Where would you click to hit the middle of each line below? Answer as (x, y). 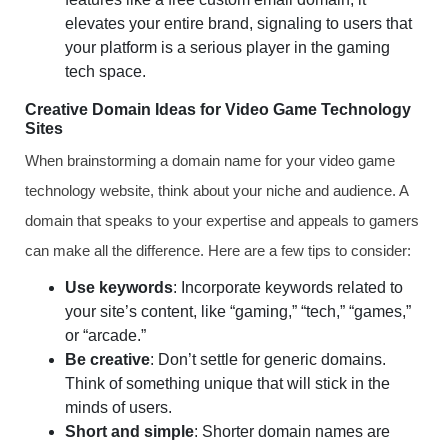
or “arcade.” (105, 335)
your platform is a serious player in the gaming (227, 47)
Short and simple (129, 431)
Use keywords (119, 287)
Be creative (107, 359)
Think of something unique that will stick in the (227, 383)
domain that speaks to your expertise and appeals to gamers (222, 220)
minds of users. (118, 407)
